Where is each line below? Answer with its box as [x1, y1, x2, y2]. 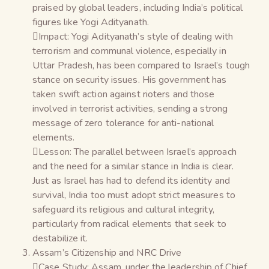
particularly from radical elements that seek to [32, 217, 226, 231]
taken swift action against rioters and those [32, 87, 215, 101]
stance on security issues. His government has [32, 73, 227, 86]
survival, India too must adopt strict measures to [32, 188, 235, 202]
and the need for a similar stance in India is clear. [32, 159, 234, 173]
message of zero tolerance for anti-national [32, 116, 214, 130]
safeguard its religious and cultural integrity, [32, 202, 214, 216]
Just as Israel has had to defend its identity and [32, 174, 230, 187]
